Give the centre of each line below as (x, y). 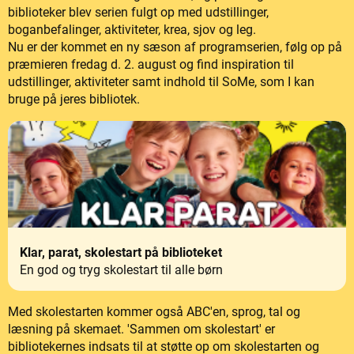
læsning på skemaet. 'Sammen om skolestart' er (141, 329)
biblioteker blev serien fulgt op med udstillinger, (138, 13)
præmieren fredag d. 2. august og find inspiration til (151, 65)
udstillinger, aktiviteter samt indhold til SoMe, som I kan (161, 82)
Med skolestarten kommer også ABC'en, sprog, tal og (154, 311)
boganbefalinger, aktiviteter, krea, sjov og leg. (132, 30)
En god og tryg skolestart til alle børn (121, 269)
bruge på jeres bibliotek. (74, 100)
